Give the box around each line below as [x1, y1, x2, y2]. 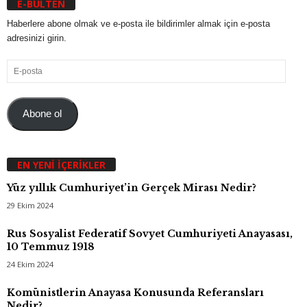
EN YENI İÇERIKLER [17, 158, 106, 171]
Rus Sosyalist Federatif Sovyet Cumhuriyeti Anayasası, [7, 227, 293, 240]
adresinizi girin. [7, 33, 66, 44]
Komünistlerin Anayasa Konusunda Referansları [7, 286, 264, 299]
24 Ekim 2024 [7, 258, 53, 269]
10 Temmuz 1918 [7, 240, 95, 253]
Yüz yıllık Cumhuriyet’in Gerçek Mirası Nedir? [7, 181, 256, 194]
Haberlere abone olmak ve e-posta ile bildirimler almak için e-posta [7, 19, 270, 29]
